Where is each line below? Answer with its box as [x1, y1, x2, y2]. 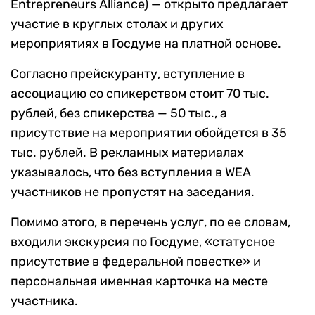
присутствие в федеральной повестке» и [11, 253, 261, 269]
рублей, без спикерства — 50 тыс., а [11, 105, 227, 121]
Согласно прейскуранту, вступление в [11, 65, 245, 82]
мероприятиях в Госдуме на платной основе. [11, 35, 281, 51]
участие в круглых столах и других [11, 15, 224, 32]
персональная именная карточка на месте [11, 273, 268, 289]
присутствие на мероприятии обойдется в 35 [11, 124, 287, 141]
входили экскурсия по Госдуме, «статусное [11, 233, 275, 250]
